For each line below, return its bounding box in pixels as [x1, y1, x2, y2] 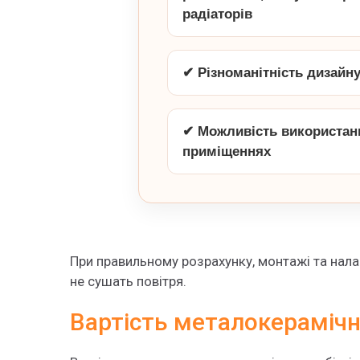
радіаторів [182, 6, 252, 22]
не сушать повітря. [70, 273, 186, 289]
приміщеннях [182, 144, 271, 159]
